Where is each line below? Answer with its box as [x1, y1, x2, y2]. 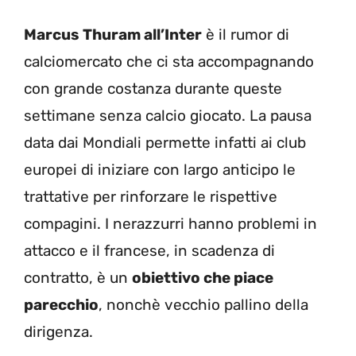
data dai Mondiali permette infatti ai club [24, 133, 306, 152]
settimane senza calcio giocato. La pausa [24, 106, 311, 125]
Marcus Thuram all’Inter [24, 25, 202, 44]
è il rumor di [202, 25, 289, 44]
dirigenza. [24, 322, 93, 341]
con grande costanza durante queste [24, 79, 282, 98]
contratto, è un [24, 268, 132, 287]
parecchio [24, 295, 99, 314]
